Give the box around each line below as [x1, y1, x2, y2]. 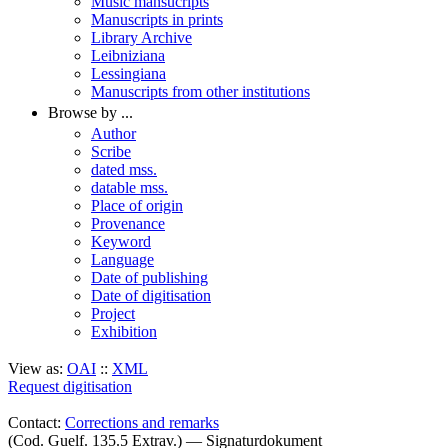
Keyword [91, 233, 151, 250]
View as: [8, 360, 67, 377]
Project [91, 305, 135, 322]
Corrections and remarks [65, 414, 219, 431]
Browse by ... [48, 104, 133, 121]
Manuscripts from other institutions [91, 83, 310, 100]
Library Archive [91, 29, 192, 46]
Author [91, 125, 136, 142]
